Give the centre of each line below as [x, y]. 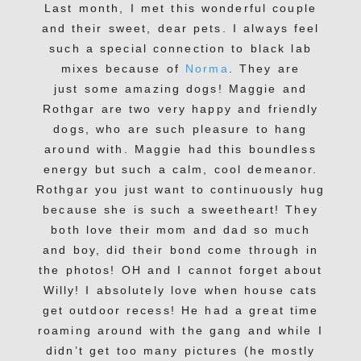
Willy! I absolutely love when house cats [180, 290]
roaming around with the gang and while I [180, 331]
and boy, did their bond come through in [180, 250]
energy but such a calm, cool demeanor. [180, 170]
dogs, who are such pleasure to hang [180, 129]
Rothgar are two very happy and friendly [180, 109]
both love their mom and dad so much [180, 230]
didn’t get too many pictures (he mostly [180, 351]
